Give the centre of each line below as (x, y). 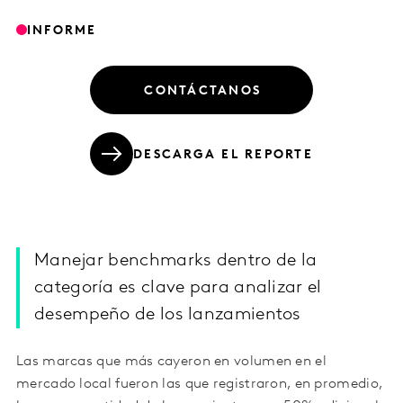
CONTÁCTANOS (203, 91)
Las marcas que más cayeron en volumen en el (171, 362)
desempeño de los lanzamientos (168, 315)
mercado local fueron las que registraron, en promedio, (200, 385)
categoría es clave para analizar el (178, 288)
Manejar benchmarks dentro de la (176, 261)
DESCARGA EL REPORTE (223, 155)
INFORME (62, 31)
